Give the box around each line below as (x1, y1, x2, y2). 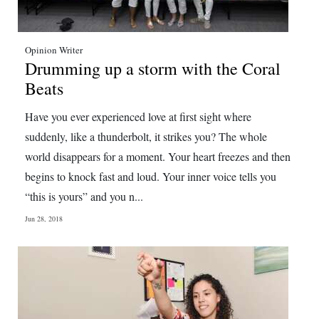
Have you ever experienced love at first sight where (25, 109, 251, 124)
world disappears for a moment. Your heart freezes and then (25, 149, 291, 164)
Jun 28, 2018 (25, 214, 63, 224)
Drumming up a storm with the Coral (25, 57, 281, 80)
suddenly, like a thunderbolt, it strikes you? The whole (25, 129, 267, 144)
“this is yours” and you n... (25, 189, 143, 204)
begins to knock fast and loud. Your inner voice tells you (25, 169, 276, 184)
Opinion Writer (25, 43, 83, 56)
